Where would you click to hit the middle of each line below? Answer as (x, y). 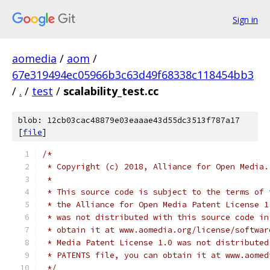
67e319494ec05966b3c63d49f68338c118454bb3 (133, 75)
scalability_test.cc (111, 91)
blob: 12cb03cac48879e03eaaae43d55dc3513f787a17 (129, 120)
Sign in (245, 19)
